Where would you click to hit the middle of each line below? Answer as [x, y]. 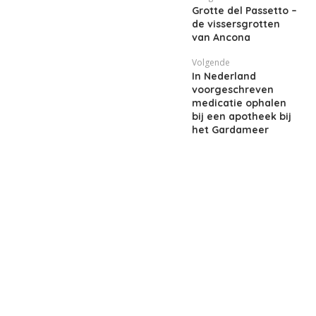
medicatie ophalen [239, 103]
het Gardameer [230, 130]
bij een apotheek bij [242, 116]
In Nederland [224, 76]
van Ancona [221, 37]
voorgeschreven [233, 90]
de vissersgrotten [236, 24]
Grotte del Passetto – [244, 11]
